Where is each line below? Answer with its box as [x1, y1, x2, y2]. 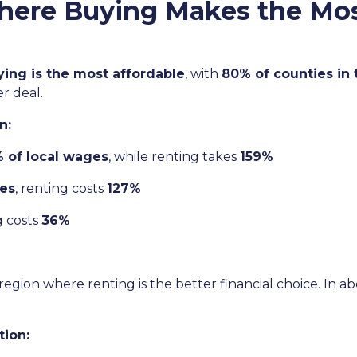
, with [185, 66, 222, 81]
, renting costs [15, 181, 107, 196]
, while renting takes [108, 149, 240, 164]
